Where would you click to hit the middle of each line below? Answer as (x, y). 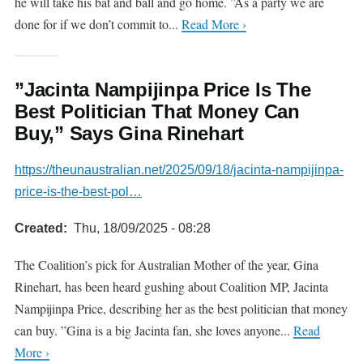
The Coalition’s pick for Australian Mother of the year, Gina (167, 265)
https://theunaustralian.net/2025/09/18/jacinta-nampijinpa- (179, 170)
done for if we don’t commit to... (98, 24)
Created (39, 228)
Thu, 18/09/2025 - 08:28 (142, 228)
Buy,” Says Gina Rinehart (130, 133)
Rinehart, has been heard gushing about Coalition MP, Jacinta (171, 286)
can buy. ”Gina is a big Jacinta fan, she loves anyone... (154, 330)
